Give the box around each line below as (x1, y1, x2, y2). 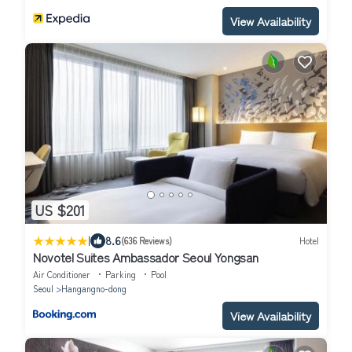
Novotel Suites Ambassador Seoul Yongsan (33, 247, 258, 266)
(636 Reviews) (121, 234, 172, 247)
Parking (105, 267, 136, 280)
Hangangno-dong (61, 281, 126, 295)
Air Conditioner (33, 267, 90, 280)
